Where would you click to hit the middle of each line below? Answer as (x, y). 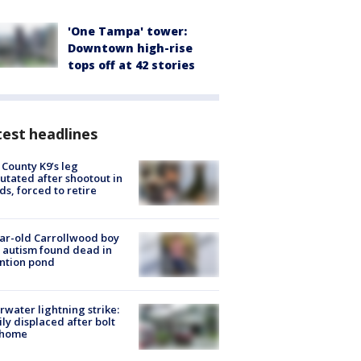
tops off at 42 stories (131, 64)
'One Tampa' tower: (127, 31)
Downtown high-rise (130, 48)
